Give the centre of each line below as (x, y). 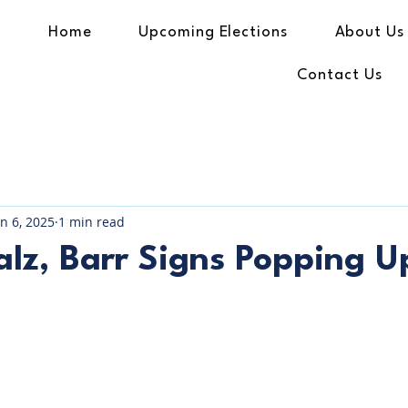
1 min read (92, 221)
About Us (369, 32)
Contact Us (339, 75)
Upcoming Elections (213, 32)
